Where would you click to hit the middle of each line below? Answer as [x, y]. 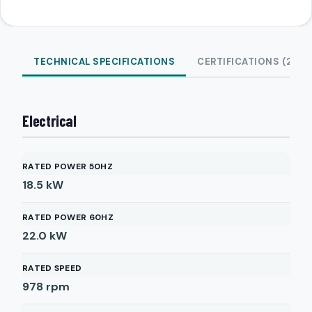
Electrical [49, 120]
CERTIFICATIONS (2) [247, 62]
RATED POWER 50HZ [68, 166]
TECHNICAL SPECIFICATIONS [104, 62]
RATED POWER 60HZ [68, 217]
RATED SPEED [52, 268]
